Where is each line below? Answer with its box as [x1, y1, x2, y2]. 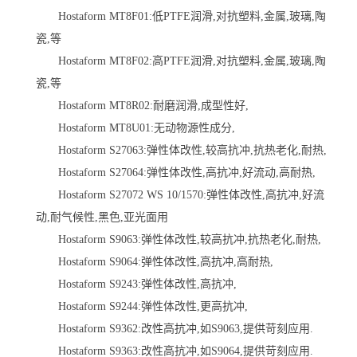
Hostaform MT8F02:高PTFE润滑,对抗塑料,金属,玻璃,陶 [36, 54, 326, 67]
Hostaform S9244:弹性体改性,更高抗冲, [36, 300, 248, 312]
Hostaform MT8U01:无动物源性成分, [36, 121, 235, 134]
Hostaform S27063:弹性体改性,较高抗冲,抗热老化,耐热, [36, 143, 327, 156]
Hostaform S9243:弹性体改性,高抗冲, [36, 277, 237, 290]
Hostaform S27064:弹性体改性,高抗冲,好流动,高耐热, [36, 166, 316, 178]
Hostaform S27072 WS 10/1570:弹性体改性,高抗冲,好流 [36, 188, 324, 201]
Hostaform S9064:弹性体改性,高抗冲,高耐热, [36, 255, 273, 268]
